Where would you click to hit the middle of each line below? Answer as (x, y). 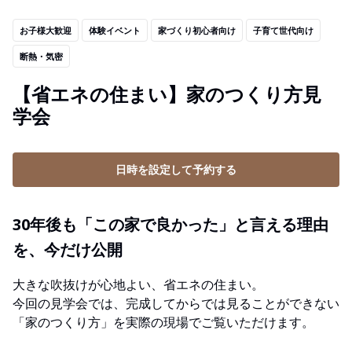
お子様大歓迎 (46, 30)
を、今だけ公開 (68, 249)
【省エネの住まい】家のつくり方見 (167, 93)
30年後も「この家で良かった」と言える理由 (170, 224)
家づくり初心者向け (197, 30)
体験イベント (115, 30)
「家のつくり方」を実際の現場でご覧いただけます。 (163, 322)
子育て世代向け (283, 30)
